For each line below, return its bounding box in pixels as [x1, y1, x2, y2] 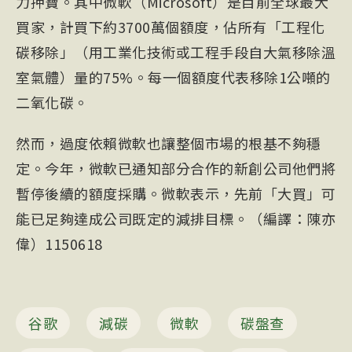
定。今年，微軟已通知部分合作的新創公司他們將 [16, 158, 335, 179]
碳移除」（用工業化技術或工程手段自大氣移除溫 [16, 42, 335, 63]
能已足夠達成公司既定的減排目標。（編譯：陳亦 [16, 208, 335, 229]
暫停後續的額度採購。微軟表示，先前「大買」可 [16, 183, 335, 204]
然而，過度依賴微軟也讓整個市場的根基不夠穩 [16, 133, 321, 154]
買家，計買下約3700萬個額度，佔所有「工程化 [16, 16, 325, 38]
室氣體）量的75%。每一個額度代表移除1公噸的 [16, 67, 331, 88]
